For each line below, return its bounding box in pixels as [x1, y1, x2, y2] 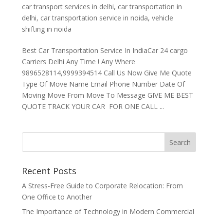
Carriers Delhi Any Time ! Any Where [21, 56, 135, 66]
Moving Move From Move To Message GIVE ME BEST [21, 90, 193, 100]
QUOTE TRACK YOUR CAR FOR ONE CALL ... [21, 101, 164, 111]
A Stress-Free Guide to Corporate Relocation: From [21, 181, 183, 190]
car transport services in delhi [21, 1, 114, 11]
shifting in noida [21, 24, 72, 34]
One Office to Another [21, 192, 92, 201]
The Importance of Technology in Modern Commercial [21, 206, 194, 216]
